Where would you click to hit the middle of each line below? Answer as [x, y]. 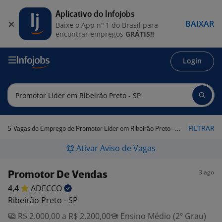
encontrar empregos [90, 34]
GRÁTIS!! [140, 34]
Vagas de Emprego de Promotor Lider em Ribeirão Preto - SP [94, 129]
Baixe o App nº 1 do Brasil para [107, 25]
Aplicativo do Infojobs [95, 14]
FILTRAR [201, 128]
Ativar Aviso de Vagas [116, 148]
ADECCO [47, 188]
